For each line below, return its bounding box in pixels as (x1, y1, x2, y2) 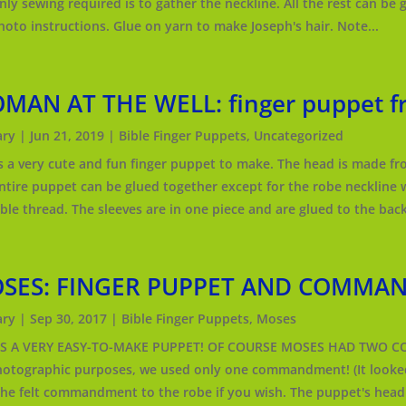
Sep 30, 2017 (29, 310, 107, 328)
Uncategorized (253, 127, 343, 145)
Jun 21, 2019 (29, 127, 104, 145)
